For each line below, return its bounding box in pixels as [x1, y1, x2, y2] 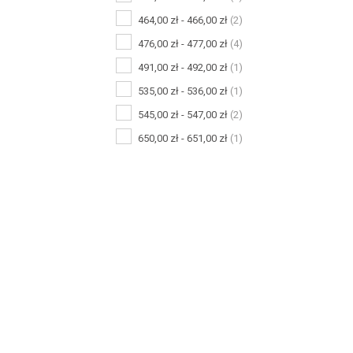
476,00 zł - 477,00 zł [138, 38, 230, 50]
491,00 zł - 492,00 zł [138, 61, 230, 73]
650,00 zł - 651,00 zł [138, 132, 230, 144]
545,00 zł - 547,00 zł [138, 109, 230, 121]
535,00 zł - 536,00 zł [138, 85, 230, 97]
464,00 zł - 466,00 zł [138, 14, 230, 26]
